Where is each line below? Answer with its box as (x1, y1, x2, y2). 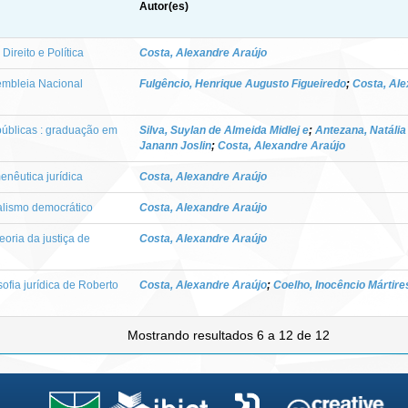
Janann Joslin (139, 138, 211, 152)
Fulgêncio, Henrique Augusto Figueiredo (139, 76, 346, 90)
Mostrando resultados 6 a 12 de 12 (127, 327, 333, 342)
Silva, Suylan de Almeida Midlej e (139, 123, 309, 137)
